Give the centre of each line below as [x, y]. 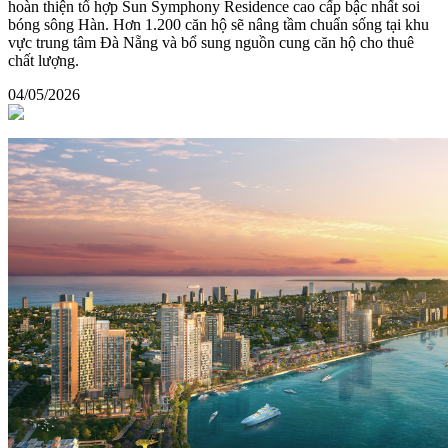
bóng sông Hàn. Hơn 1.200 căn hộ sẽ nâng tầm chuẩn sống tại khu [218, 24]
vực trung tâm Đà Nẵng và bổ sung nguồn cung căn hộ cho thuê [211, 42]
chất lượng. [43, 60]
